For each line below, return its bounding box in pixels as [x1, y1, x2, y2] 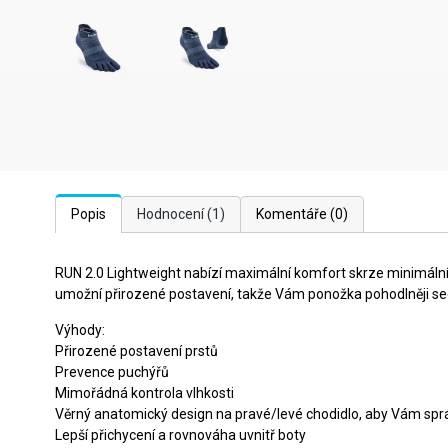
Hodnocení [137, 206, 207, 222]
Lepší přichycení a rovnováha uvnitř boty [55, 427, 306, 443]
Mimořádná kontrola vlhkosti [55, 385, 234, 401]
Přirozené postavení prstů [55, 343, 218, 359]
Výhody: [55, 322, 105, 338]
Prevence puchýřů [55, 364, 169, 380]
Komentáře [256, 206, 330, 222]
